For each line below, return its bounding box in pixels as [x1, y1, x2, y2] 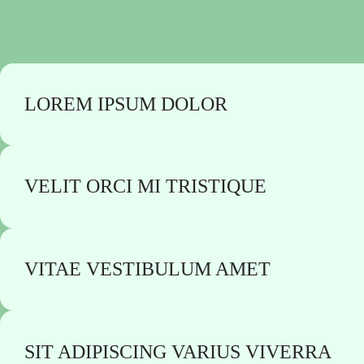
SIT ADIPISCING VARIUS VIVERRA [24, 340, 331, 362]
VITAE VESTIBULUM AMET [24, 258, 271, 280]
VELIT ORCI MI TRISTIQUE [24, 175, 266, 197]
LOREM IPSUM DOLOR [24, 93, 227, 115]
